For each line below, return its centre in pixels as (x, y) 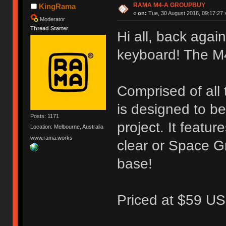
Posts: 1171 (45, 116)
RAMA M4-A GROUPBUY (169, 5)
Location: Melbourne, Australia (67, 127)
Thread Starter (49, 28)
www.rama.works (52, 137)
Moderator (53, 19)
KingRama (57, 6)
